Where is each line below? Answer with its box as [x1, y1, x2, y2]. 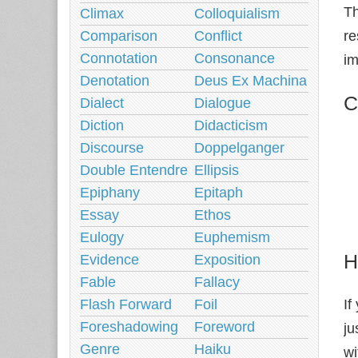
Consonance [194, 50, 275, 66]
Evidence [80, 252, 139, 268]
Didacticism [194, 117, 268, 133]
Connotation [80, 50, 157, 66]
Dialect [80, 95, 124, 111]
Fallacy [194, 274, 240, 290]
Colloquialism [194, 6, 280, 22]
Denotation [80, 73, 149, 89]
